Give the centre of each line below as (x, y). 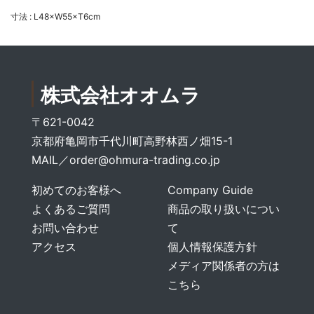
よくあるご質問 (71, 209)
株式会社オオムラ (121, 96)
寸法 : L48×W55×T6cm (55, 16)
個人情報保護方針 (212, 247)
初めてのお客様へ (76, 190)
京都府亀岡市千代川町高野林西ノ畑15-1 (132, 141)
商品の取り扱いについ (224, 209)
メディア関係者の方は (224, 266)
